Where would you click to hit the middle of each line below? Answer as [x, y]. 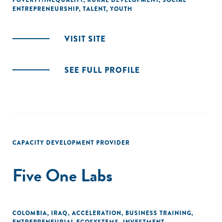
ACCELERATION [97, 213]
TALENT [94, 9]
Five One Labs [62, 175]
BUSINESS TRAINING [158, 213]
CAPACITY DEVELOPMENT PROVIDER [71, 143]
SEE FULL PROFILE [102, 70]
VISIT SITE [85, 39]
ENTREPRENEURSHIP [46, 9]
